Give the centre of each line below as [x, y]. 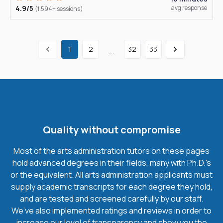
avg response [189, 8]
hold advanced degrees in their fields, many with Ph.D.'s [111, 163]
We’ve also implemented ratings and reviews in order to [111, 210]
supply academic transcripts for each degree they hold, [111, 186]
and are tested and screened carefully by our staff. [111, 198]
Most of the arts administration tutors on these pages [111, 151]
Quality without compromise [111, 129]
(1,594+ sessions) [59, 9]
